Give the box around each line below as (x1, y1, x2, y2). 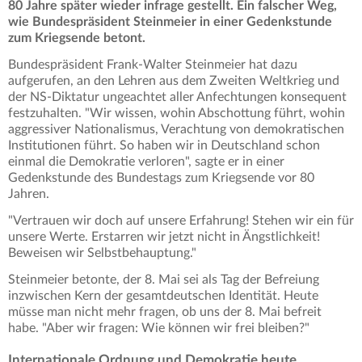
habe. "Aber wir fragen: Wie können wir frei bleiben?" (8, 322, 313, 335)
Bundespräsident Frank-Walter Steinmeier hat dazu (8, 58, 297, 72)
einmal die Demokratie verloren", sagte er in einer (8, 155, 284, 169)
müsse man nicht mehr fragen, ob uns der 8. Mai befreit (8, 305, 322, 319)
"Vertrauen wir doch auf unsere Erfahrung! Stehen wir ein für (8, 214, 354, 228)
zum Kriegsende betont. (8, 32, 145, 45)
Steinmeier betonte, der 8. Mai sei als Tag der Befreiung (8, 273, 319, 287)
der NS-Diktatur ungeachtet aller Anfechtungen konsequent (8, 90, 347, 104)
